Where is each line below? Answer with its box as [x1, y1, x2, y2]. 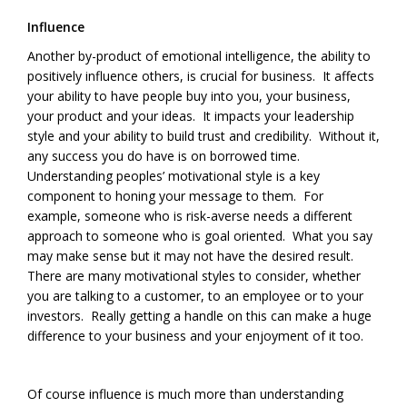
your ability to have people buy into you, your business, [27, 87, 351, 105]
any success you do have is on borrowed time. [27, 147, 303, 165]
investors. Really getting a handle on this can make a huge [27, 307, 372, 325]
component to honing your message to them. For [27, 187, 323, 205]
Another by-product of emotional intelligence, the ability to [27, 47, 371, 65]
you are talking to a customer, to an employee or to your [27, 287, 363, 305]
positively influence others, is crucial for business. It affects [27, 67, 374, 85]
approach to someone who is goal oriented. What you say [27, 227, 372, 245]
